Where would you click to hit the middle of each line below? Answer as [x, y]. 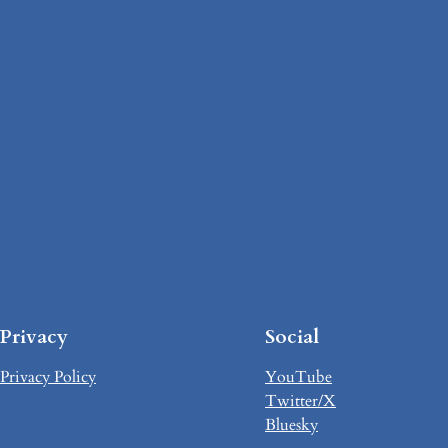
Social [292, 336]
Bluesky [291, 424]
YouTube [298, 376]
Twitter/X [300, 400]
